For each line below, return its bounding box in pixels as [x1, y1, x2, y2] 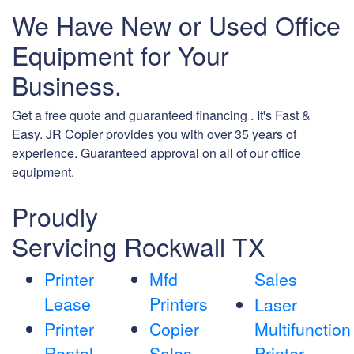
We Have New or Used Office [12, 6, 341, 43]
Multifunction [254, 317, 351, 341]
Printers [149, 292, 208, 316]
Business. [12, 66, 122, 104]
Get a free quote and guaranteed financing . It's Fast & [12, 106, 311, 125]
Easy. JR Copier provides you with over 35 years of [12, 125, 296, 144]
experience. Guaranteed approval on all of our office [12, 144, 301, 163]
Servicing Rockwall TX [12, 228, 265, 265]
